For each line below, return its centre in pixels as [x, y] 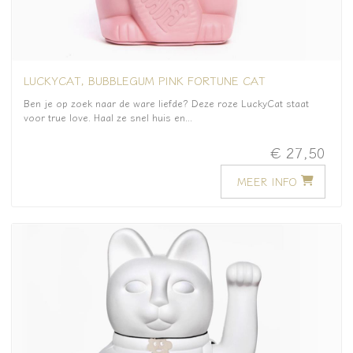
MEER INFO [267, 181]
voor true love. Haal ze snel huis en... [108, 117]
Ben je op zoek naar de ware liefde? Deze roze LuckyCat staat [166, 103]
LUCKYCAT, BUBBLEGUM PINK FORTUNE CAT [145, 80]
